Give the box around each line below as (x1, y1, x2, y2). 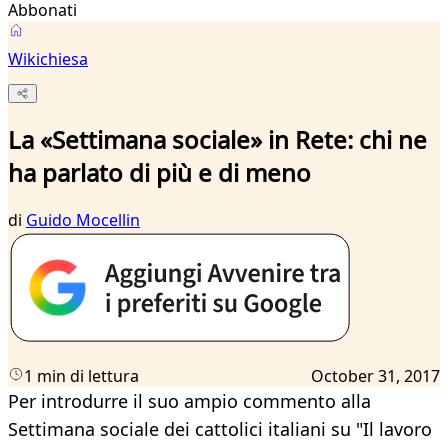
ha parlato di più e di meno (8, 156, 311, 190)
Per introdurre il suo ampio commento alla (8, 389, 371, 414)
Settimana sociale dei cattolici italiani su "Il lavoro (8, 417, 432, 442)
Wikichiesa (8, 48, 88, 70)
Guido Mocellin (26, 209, 140, 232)
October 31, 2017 (311, 365, 440, 388)
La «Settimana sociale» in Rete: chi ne (8, 123, 427, 157)
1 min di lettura (24, 365, 139, 388)
